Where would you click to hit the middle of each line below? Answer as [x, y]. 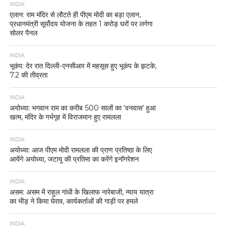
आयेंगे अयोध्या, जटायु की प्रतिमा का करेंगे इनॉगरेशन [74, 159]
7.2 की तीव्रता [28, 75]
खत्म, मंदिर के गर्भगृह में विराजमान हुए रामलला [65, 117]
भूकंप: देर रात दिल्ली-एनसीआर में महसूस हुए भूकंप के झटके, [83, 66]
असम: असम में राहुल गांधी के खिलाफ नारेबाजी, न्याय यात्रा [81, 192]
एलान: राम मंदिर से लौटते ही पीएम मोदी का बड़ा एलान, [75, 15]
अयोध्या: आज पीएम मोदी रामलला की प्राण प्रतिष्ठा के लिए [81, 150]
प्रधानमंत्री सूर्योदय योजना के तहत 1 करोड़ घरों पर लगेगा [81, 24]
